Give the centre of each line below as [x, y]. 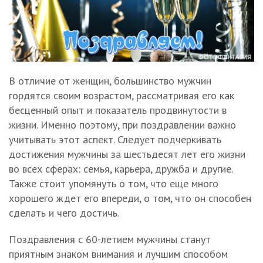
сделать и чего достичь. [64, 213]
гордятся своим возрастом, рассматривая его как [122, 95]
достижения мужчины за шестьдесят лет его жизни [127, 154]
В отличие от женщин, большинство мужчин [110, 80]
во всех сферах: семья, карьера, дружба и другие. [121, 168]
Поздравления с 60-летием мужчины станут [110, 239]
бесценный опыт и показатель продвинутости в [118, 110]
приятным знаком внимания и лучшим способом [118, 254]
